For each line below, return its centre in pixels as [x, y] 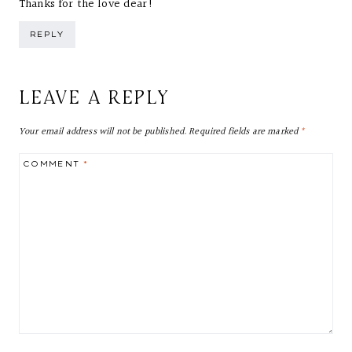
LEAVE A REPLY [94, 97]
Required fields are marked [245, 131]
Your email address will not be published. [103, 131]
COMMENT [53, 163]
